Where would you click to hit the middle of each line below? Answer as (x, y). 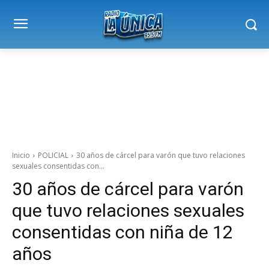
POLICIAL (53, 156)
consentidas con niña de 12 (122, 232)
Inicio (21, 156)
